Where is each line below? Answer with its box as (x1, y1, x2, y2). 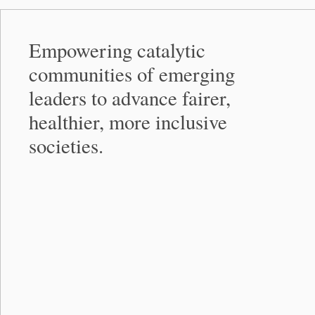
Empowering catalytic (29, 36, 205, 63)
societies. (29, 131, 103, 159)
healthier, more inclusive (29, 108, 227, 135)
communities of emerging (29, 60, 235, 87)
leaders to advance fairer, (29, 84, 231, 111)
